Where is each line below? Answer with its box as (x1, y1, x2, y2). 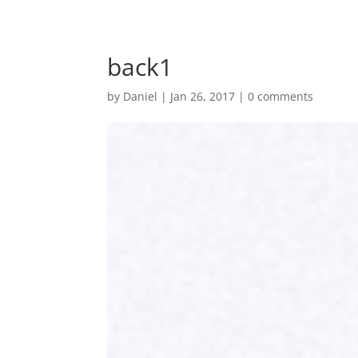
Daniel (123, 89, 158, 104)
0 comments (248, 89, 314, 104)
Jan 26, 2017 (170, 89, 236, 104)
